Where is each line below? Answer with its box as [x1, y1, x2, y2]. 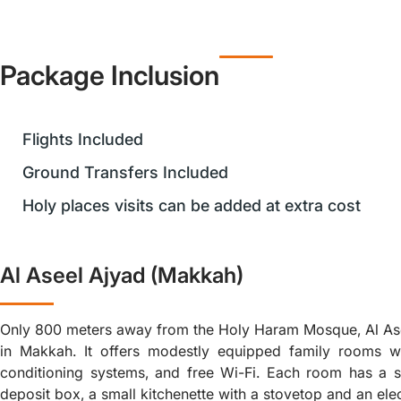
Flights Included [22, 130, 143, 149]
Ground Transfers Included [22, 163, 228, 182]
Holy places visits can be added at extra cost [22, 196, 361, 215]
